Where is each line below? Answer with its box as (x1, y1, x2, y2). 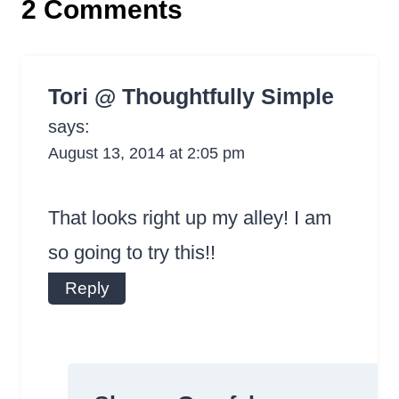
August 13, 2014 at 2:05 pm (48, 143, 245, 162)
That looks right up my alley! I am (48, 207, 331, 229)
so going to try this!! (48, 241, 216, 264)
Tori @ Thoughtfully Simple (48, 84, 334, 109)
